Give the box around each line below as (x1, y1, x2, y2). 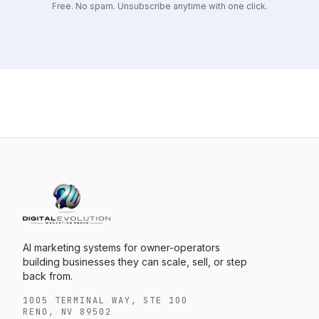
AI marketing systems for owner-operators (23, 241, 220, 253)
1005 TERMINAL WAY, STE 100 (23, 294, 188, 306)
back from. (23, 269, 73, 282)
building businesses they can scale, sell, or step (23, 255, 247, 268)
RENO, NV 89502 (23, 305, 112, 318)
